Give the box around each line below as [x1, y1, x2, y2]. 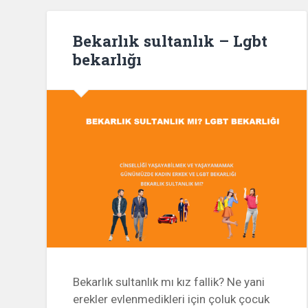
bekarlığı [73, 48, 142, 69]
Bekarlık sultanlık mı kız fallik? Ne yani [73, 275, 265, 289]
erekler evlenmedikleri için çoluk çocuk [73, 292, 270, 307]
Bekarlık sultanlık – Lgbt [73, 30, 268, 51]
